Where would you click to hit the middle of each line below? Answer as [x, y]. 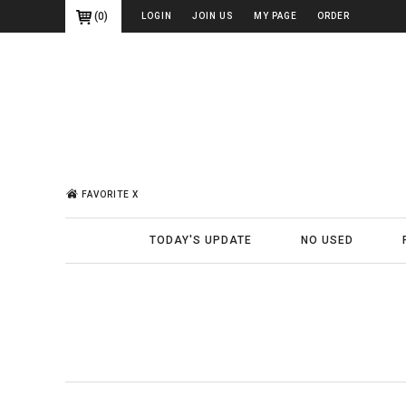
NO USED [327, 240]
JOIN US [213, 16]
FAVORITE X [110, 194]
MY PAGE [275, 16]
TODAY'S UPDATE [201, 240]
